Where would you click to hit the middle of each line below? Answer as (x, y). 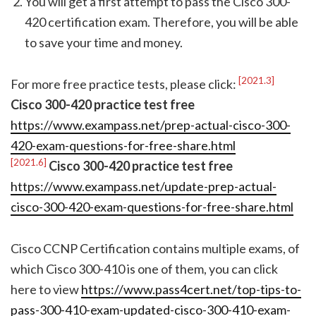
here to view (46, 290)
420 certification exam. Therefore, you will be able (162, 22)
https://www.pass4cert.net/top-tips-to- (191, 290)
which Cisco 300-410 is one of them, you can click (144, 269)
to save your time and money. (104, 43)
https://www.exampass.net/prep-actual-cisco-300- (151, 125)
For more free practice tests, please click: (124, 84)
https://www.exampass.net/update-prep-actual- (144, 187)
